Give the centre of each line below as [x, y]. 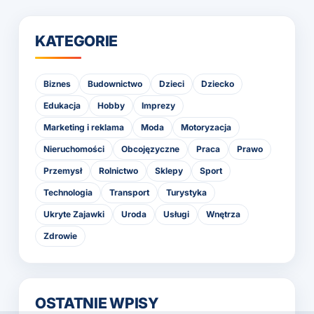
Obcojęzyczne [150, 149]
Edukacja [62, 105]
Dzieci [172, 83]
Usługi [176, 214]
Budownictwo [115, 83]
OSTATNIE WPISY [97, 303]
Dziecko [218, 83]
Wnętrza [223, 214]
